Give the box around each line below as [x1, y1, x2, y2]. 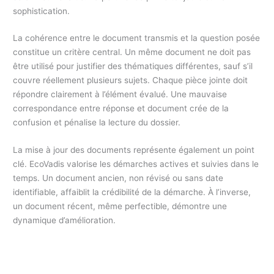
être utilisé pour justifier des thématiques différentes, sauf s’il [13, 61, 253, 72]
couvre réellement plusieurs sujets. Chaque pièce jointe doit [13, 75, 248, 86]
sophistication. [13, 6, 70, 16]
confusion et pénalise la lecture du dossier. [13, 117, 181, 128]
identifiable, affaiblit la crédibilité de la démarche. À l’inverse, [13, 187, 251, 198]
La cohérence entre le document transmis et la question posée [13, 33, 261, 43]
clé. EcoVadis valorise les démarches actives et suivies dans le [13, 159, 259, 169]
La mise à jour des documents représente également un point [13, 145, 255, 155]
